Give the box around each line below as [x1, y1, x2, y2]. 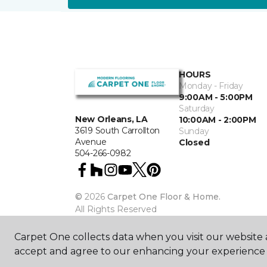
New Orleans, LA [75, 114, 148, 125]
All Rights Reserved [75, 204, 157, 215]
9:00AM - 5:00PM [179, 92, 253, 103]
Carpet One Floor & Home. [107, 191, 221, 202]
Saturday [179, 103, 215, 114]
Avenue [75, 136, 107, 148]
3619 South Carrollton [75, 125, 160, 136]
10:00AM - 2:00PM [179, 114, 256, 125]
